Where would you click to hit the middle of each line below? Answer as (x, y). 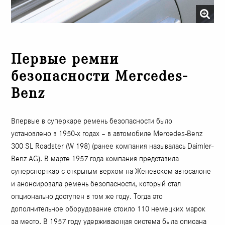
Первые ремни (65, 59)
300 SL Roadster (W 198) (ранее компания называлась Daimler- (113, 146)
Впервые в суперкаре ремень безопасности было (92, 121)
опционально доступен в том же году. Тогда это (87, 196)
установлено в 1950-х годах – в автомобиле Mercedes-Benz (107, 133)
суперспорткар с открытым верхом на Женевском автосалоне (111, 171)
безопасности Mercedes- (100, 76)
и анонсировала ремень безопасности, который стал (96, 183)
